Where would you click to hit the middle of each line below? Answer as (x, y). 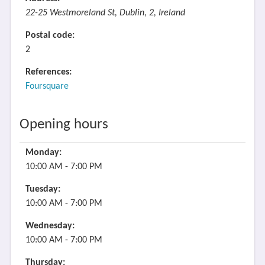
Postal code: (50, 35)
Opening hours (64, 125)
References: (48, 72)
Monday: (43, 153)
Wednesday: (50, 226)
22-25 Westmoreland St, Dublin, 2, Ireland (105, 13)
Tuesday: (43, 189)
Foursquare (47, 86)
